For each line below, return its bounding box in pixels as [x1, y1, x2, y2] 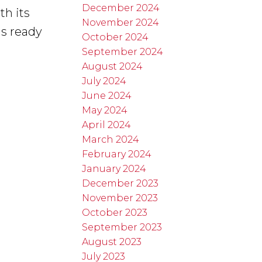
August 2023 [82, 236, 142, 247]
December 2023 [82, 177, 159, 189]
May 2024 [82, 104, 128, 116]
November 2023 [82, 192, 158, 204]
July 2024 [82, 75, 127, 87]
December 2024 [82, 2, 160, 13]
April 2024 [82, 119, 132, 130]
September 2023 [82, 221, 163, 233]
